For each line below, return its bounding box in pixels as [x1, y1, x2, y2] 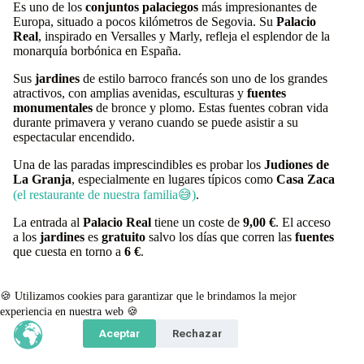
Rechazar [171, 327, 222, 340]
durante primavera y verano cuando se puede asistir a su [13, 115, 298, 129]
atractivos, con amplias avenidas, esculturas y [13, 86, 247, 100]
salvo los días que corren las [149, 230, 295, 244]
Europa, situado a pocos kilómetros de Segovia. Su [13, 15, 276, 28]
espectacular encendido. [13, 130, 135, 144]
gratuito [102, 230, 149, 244]
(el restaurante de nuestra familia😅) [13, 188, 196, 201]
